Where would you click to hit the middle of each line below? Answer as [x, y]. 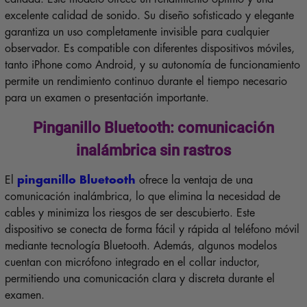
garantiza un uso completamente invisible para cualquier [137, 32]
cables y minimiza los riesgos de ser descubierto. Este [130, 213]
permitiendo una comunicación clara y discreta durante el [139, 279]
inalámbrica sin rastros [153, 150]
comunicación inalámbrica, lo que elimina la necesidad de [142, 196]
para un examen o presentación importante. [107, 98]
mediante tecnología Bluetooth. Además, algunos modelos [140, 246]
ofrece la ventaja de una [194, 180]
